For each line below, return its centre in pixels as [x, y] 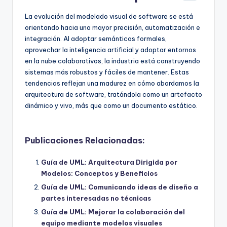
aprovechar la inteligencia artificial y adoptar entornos [110, 49]
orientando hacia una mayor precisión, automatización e [112, 27]
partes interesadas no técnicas [96, 198]
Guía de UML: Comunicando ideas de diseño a [120, 187]
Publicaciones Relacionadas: [85, 140]
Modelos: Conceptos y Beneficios [99, 173]
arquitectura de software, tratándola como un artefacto [113, 94]
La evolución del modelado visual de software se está [109, 16]
